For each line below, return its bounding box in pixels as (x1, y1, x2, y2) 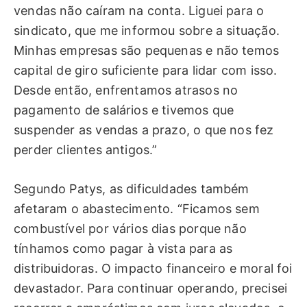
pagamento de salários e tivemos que (14, 103, 234, 118)
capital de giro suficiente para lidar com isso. (14, 63, 278, 78)
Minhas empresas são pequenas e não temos (14, 43, 280, 58)
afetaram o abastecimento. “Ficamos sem (14, 201, 260, 216)
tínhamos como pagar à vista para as (14, 241, 233, 256)
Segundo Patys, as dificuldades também (14, 181, 249, 196)
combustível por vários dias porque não (14, 221, 247, 236)
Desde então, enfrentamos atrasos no (14, 83, 238, 98)
